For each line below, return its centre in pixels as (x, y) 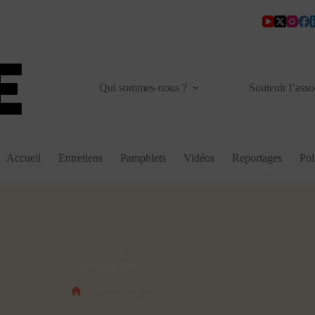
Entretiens (81, 158)
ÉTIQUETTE (110, 248)
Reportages (257, 158)
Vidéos (199, 158)
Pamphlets (143, 158)
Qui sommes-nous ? (143, 88)
